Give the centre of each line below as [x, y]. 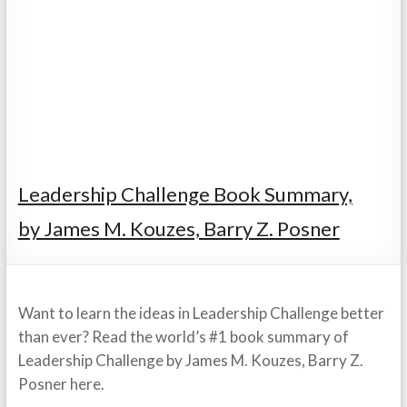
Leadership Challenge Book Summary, [185, 194]
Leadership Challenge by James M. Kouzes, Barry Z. [190, 360]
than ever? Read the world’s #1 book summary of [183, 337]
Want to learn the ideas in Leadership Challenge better [201, 313]
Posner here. [61, 384]
